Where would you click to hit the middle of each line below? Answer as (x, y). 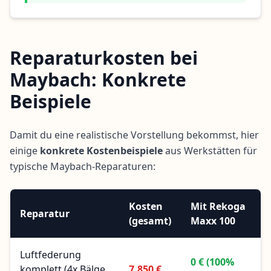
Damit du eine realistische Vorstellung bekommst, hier (134, 135)
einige (25, 151)
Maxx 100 (213, 221)
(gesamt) (150, 221)
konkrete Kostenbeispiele (101, 151)
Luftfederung (51, 255)
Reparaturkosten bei (104, 58)
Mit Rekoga (218, 207)
